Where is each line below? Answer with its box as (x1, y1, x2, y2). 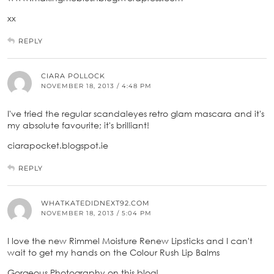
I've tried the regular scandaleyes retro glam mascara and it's (7, 108, 264, 119)
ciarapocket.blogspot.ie (7, 139, 108, 150)
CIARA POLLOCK (41, 71, 105, 80)
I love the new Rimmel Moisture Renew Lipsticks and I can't (7, 235, 253, 246)
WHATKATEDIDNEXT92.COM (41, 198, 150, 207)
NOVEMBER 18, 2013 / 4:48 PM (41, 81, 152, 90)
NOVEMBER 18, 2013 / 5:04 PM (41, 209, 152, 217)
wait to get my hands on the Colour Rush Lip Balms (7, 246, 220, 257)
